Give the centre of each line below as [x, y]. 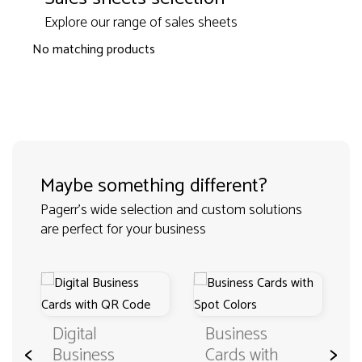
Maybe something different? [154, 186]
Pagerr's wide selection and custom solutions [171, 210]
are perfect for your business [123, 229]
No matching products [94, 50]
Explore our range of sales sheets [141, 23]
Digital [75, 335]
